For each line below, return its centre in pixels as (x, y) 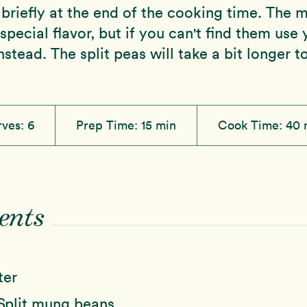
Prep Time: (109, 125)
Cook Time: (252, 125)
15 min (159, 125)
